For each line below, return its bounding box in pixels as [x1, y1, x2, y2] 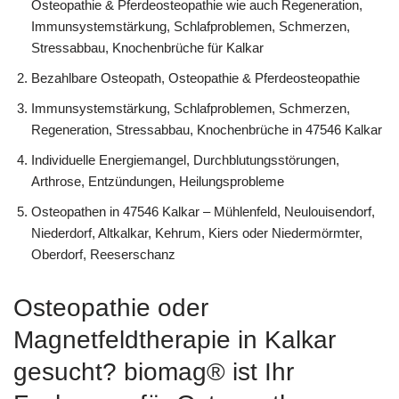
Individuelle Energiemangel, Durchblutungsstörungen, [31, 151, 339, 167]
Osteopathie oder [13, 293, 208, 322]
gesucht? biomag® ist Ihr [13, 357, 294, 386]
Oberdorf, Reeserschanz [31, 246, 175, 262]
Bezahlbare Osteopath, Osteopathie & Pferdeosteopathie [31, 69, 360, 85]
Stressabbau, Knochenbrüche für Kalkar [31, 39, 264, 55]
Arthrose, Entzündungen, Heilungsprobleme [31, 173, 284, 189]
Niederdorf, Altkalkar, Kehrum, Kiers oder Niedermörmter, [31, 224, 362, 240]
